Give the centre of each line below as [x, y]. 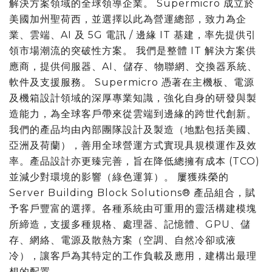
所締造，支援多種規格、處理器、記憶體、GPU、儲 [130, 224]
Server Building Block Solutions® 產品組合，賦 [132, 192]
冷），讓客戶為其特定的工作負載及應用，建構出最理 [133, 256]
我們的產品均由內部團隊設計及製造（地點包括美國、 [133, 129]
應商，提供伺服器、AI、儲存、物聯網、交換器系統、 [133, 66]
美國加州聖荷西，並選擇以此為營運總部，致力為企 [128, 19]
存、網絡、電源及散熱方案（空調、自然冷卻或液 [123, 240]
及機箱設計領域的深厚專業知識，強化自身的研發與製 [133, 98]
